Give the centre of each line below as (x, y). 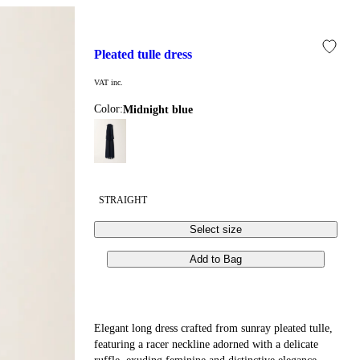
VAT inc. (109, 82)
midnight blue (164, 109)
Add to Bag (216, 259)
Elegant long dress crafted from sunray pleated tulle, (214, 328)
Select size (216, 229)
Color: (109, 108)
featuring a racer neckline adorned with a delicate (207, 344)
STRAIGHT (123, 200)
